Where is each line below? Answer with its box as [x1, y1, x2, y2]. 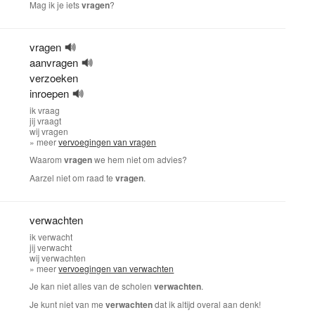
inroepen [30, 86, 70, 101]
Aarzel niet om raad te [30, 172, 116, 184]
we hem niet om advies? [92, 153, 188, 165]
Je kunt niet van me [30, 298, 106, 310]
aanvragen [30, 55, 79, 70]
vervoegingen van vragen [58, 136, 157, 148]
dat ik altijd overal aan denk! [153, 298, 262, 310]
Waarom [30, 153, 65, 165]
